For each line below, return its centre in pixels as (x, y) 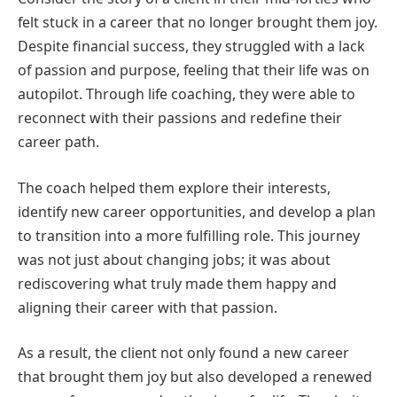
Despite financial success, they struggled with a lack (191, 47)
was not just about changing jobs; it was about (174, 259)
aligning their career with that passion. (148, 307)
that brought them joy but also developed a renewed (195, 377)
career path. (58, 142)
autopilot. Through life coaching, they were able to (187, 94)
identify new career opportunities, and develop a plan (197, 211)
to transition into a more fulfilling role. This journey (189, 235)
